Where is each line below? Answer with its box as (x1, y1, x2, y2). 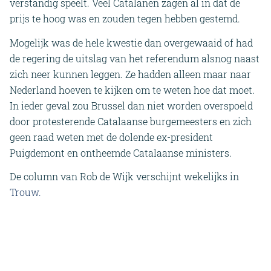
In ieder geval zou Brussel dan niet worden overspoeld (10, 99, 253, 112)
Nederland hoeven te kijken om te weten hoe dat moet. (10, 83, 255, 96)
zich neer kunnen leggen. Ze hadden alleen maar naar (10, 67, 251, 80)
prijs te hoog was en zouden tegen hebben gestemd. (10, 11, 240, 25)
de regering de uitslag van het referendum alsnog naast (10, 51, 260, 65)
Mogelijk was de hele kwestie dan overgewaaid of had (10, 36, 253, 49)
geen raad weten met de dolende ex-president (10, 130, 213, 143)
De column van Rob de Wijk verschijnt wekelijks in (10, 170, 239, 183)
